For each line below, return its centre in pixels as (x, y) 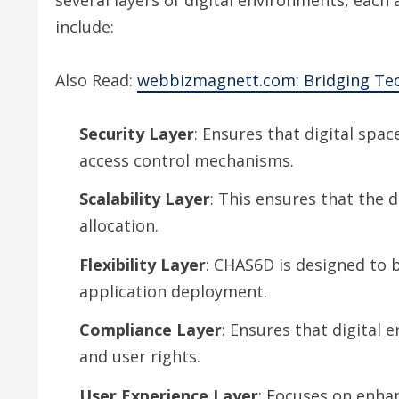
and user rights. (140, 357)
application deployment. (173, 291)
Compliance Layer (151, 330)
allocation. (119, 226)
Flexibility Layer (142, 264)
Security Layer (137, 133)
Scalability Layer (145, 199)
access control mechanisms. (187, 160)
